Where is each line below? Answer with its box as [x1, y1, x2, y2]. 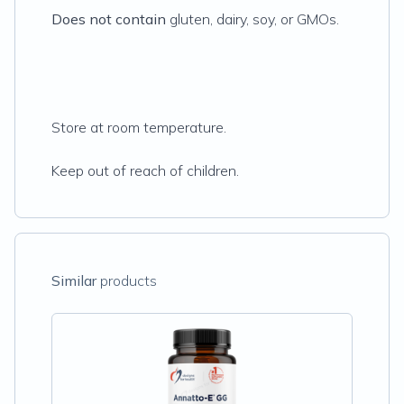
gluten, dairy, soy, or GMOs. [166, 10, 339, 28]
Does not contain [51, 10, 166, 28]
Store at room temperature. [51, 118, 230, 136]
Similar [51, 271, 96, 289]
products [96, 271, 157, 289]
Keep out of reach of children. [51, 161, 239, 179]
